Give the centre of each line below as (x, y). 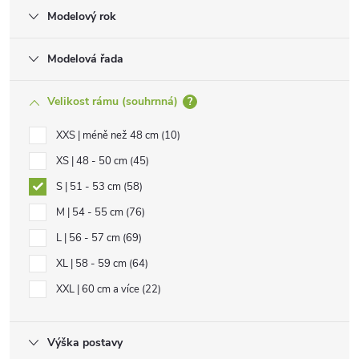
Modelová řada (85, 59)
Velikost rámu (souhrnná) (113, 101)
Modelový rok (82, 16)
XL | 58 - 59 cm (93, 264)
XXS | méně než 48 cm (109, 135)
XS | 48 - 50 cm (93, 161)
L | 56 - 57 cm (89, 238)
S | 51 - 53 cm (90, 187)
